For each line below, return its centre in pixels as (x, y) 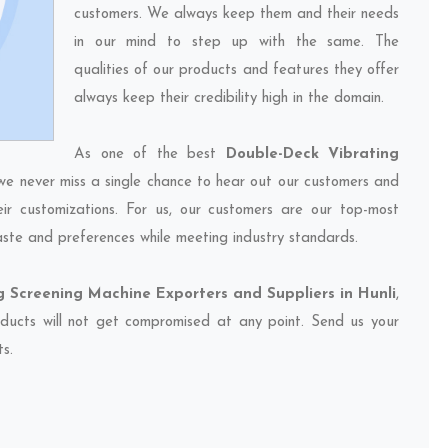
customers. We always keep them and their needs (236, 14)
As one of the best (150, 154)
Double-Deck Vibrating (312, 154)
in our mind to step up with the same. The (236, 42)
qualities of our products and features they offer (236, 70)
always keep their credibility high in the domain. (229, 98)
